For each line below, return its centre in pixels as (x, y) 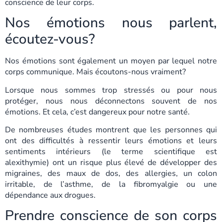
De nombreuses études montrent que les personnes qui (111, 130)
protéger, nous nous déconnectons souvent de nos (111, 101)
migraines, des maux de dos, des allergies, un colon (111, 173)
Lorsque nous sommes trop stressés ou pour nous (111, 90)
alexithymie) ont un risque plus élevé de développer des (111, 162)
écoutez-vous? (50, 39)
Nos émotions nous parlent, (111, 23)
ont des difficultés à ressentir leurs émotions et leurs (111, 140)
